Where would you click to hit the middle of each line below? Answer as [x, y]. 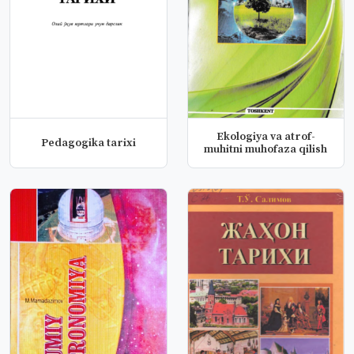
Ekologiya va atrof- [265, 137]
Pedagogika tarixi [88, 143]
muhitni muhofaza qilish [266, 149]
